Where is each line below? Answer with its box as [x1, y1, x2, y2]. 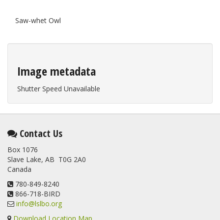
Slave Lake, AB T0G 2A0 [7, 154, 86, 164]
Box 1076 [7, 144, 38, 154]
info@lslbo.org [16, 198, 62, 208]
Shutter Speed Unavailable [17, 83, 100, 93]
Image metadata [17, 62, 96, 79]
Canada [7, 164, 31, 174]
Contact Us [17, 126, 62, 140]
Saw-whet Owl [15, 15, 61, 25]
